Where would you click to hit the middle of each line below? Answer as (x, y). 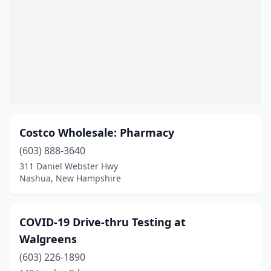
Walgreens (48, 239)
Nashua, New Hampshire (70, 178)
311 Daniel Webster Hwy (69, 166)
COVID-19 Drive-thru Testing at (103, 222)
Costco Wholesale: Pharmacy (97, 132)
